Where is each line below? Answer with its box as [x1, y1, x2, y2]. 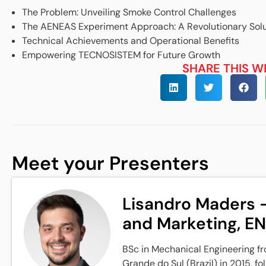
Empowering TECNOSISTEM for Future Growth [22, 49, 220, 62]
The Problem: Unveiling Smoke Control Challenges [22, 6, 236, 19]
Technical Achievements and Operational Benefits [22, 34, 239, 47]
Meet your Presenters [12, 151, 209, 176]
